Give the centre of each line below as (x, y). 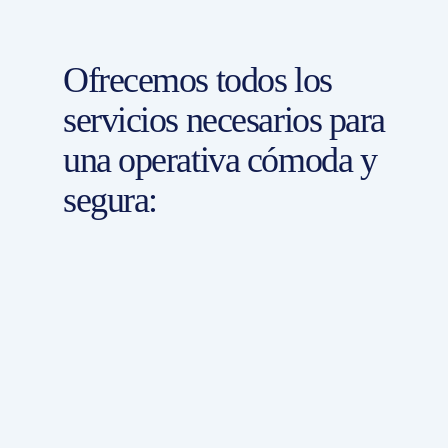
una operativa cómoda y (220, 159)
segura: (110, 199)
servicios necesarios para (224, 119)
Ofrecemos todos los (197, 79)
